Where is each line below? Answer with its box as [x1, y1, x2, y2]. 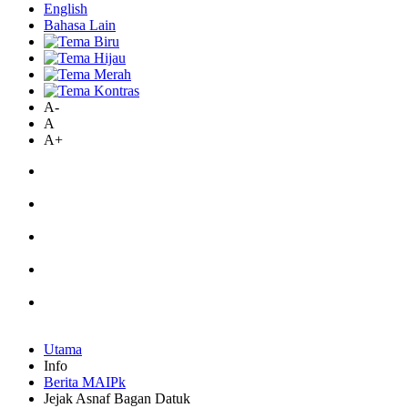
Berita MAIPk [44, 374, 126, 390]
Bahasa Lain [44, 17, 116, 33]
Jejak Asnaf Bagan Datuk [44, 391, 190, 406]
